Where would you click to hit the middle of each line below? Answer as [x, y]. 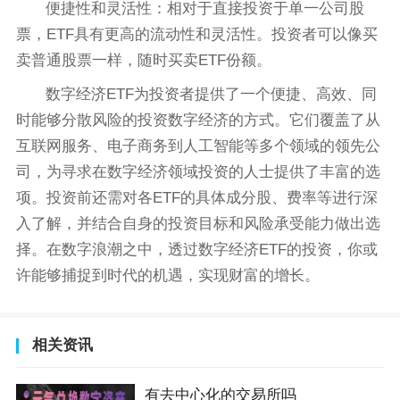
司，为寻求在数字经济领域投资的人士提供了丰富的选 [198, 172]
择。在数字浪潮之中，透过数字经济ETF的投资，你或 [196, 250]
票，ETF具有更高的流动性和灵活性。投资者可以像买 [196, 35]
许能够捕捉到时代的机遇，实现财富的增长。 [167, 276]
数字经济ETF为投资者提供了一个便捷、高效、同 [212, 95]
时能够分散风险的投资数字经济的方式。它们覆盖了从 [198, 121]
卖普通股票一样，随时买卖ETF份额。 [143, 61]
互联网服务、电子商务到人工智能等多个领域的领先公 [198, 146]
